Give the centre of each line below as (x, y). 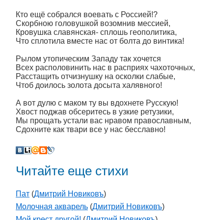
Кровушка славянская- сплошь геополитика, (96, 32)
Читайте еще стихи (72, 171)
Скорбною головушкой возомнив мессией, (93, 23)
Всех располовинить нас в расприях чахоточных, (105, 68)
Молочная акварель (52, 207)
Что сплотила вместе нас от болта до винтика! (100, 41)
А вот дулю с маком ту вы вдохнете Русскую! (97, 103)
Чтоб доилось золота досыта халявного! (89, 85)
